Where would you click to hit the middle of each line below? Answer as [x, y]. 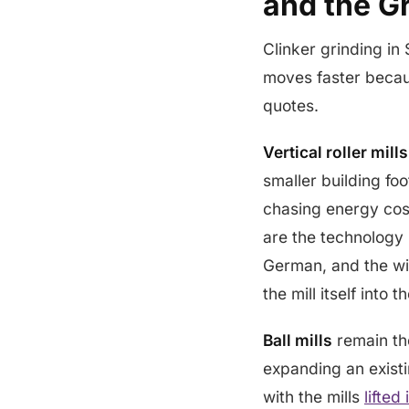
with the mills [314, 397]
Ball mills [298, 340]
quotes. [291, 105]
